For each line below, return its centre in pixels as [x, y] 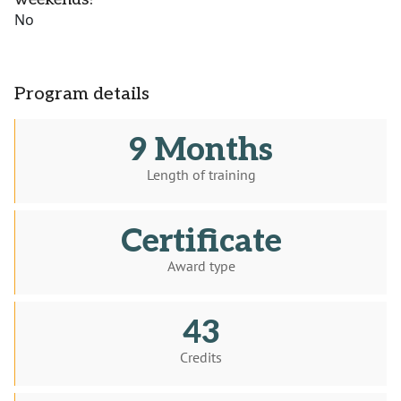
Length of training [201, 175]
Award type [201, 266]
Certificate [201, 242]
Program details [82, 94]
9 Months [201, 151]
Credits [201, 358]
